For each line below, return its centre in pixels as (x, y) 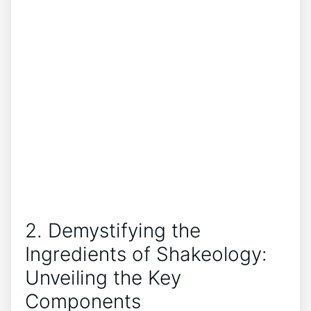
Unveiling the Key (103, 277)
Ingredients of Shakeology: (146, 254)
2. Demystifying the (113, 230)
